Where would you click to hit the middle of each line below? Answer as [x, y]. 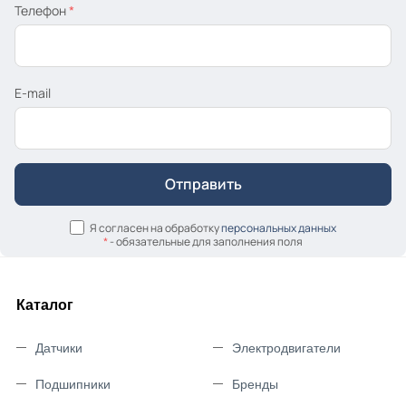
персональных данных [279, 227]
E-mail [33, 92]
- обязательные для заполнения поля [205, 242]
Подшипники [73, 385]
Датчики [59, 348]
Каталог [45, 305]
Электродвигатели [286, 348]
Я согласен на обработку [155, 227]
